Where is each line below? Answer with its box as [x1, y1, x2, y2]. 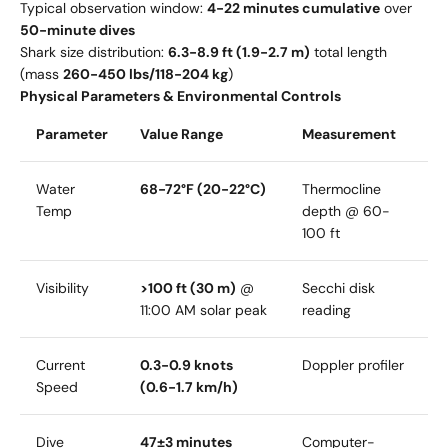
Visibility [36, 279, 89, 298]
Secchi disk [302, 279, 375, 298]
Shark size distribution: [20, 43, 168, 62]
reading [302, 301, 351, 320]
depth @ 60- [302, 202, 390, 221]
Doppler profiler [302, 356, 404, 375]
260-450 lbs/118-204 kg [63, 65, 228, 84]
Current [36, 356, 85, 375]
